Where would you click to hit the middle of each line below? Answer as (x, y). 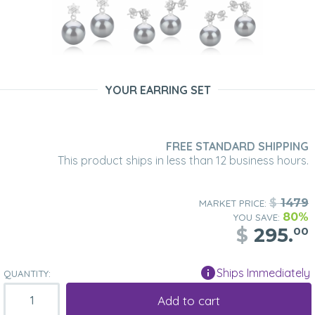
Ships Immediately (263, 273)
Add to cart (188, 300)
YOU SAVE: (258, 218)
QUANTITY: (27, 274)
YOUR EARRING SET (157, 90)
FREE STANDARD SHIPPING (237, 147)
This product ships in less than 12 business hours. (183, 161)
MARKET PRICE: (234, 204)
